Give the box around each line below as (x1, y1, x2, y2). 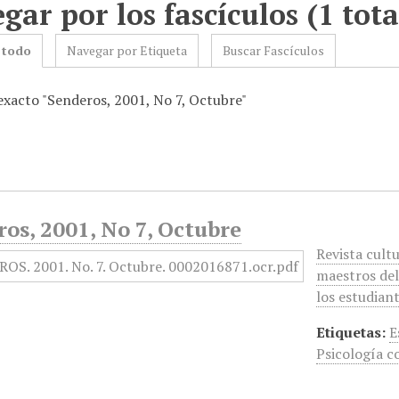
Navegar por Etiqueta (67, 42, 188, 59)
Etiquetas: (316, 322, 387, 342)
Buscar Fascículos (223, 42, 325, 59)
